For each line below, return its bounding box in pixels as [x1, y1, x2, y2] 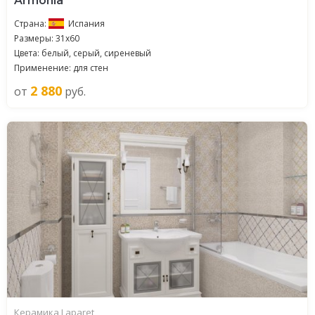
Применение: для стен [14, 62, 108, 74]
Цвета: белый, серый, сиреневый [14, 47, 151, 59]
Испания [68, 18, 105, 30]
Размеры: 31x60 [14, 32, 79, 44]
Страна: [14, 18, 49, 30]
